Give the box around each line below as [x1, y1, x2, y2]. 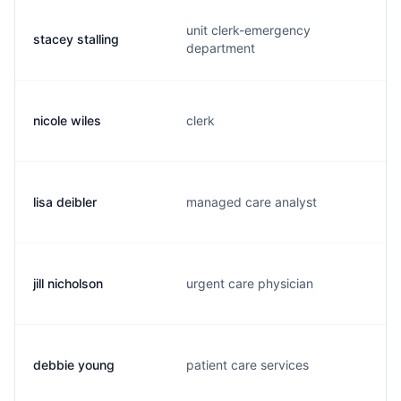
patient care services [186, 357, 309, 372]
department [186, 40, 255, 55]
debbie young [33, 357, 115, 372]
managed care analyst [186, 194, 317, 209]
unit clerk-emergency [186, 22, 311, 38]
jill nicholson [33, 276, 103, 291]
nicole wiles [33, 113, 101, 128]
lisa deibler [33, 194, 97, 209]
